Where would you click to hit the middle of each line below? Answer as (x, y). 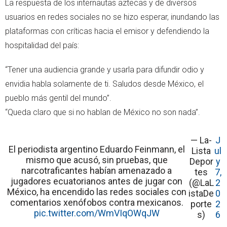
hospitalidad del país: (42, 46)
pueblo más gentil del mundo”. (58, 98)
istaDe (201, 194)
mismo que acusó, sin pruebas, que (97, 160)
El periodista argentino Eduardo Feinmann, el (97, 149)
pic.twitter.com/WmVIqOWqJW (97, 213)
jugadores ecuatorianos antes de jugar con (97, 181)
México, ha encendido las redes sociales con (97, 192)
